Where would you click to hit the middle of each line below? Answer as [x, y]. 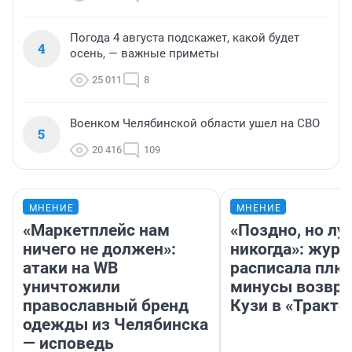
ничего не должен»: [99, 249]
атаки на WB [70, 268]
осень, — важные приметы [145, 54]
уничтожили [71, 287]
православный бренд [106, 306]
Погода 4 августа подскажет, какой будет [185, 38]
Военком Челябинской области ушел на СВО [195, 124]
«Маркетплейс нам [96, 231]
